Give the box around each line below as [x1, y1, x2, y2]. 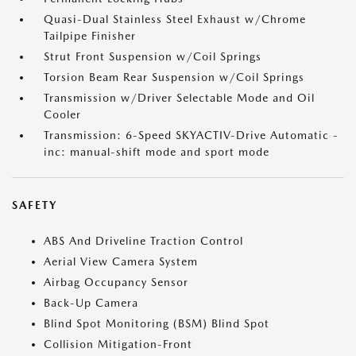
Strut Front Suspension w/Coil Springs [44, 50, 261, 63]
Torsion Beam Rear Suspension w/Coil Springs [44, 71, 304, 83]
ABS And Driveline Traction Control [44, 234, 243, 247]
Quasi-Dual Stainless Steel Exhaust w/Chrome [44, 13, 306, 25]
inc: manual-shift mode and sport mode [44, 145, 269, 158]
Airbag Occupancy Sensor [44, 276, 188, 288]
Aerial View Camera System [44, 255, 198, 268]
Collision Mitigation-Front [44, 338, 192, 350]
